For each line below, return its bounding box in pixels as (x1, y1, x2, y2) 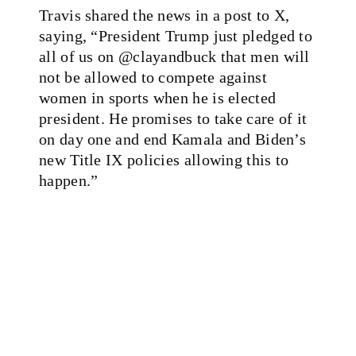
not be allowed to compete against (39, 68, 267, 86)
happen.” (39, 171, 99, 189)
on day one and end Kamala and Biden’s (39, 130, 307, 148)
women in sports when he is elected (39, 88, 277, 106)
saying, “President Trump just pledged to (39, 26, 312, 44)
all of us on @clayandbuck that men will (39, 47, 310, 65)
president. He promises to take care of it (39, 109, 308, 127)
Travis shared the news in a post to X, (39, 6, 290, 24)
